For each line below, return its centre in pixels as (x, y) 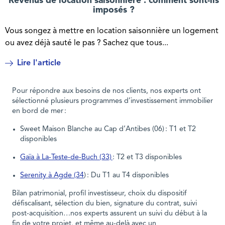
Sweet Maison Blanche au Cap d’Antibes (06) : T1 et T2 (108, 129)
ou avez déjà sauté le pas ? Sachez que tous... (86, 43)
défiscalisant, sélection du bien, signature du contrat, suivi (104, 203)
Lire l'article (39, 63)
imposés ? (114, 10)
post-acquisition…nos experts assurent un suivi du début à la (109, 213)
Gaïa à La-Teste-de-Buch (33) (66, 157)
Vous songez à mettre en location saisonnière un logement (111, 31)
